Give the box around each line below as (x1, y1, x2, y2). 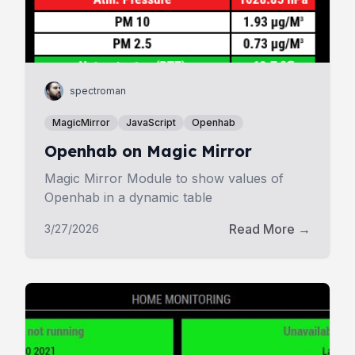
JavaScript (126, 116, 176, 128)
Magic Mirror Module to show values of (44, 170, 284, 186)
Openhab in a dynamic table (44, 189, 212, 205)
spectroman (70, 85, 126, 97)
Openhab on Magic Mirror (44, 141, 252, 161)
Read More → (229, 221, 311, 237)
